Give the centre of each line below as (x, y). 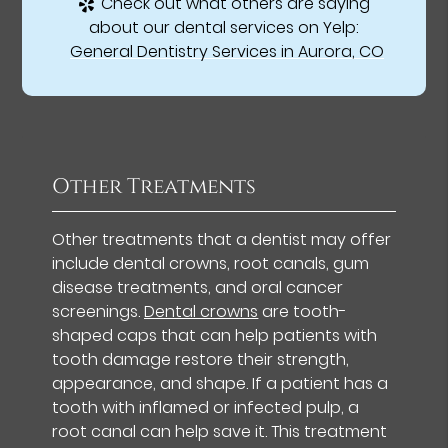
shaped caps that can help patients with (215, 335)
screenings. (98, 311)
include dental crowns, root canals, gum (211, 263)
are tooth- (303, 311)
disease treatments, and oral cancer (198, 287)
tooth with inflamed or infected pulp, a (206, 407)
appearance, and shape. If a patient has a (220, 383)
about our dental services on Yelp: (224, 27)
